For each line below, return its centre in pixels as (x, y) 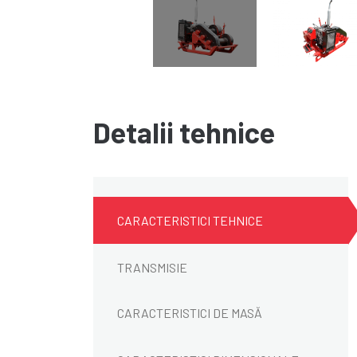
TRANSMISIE (152, 268)
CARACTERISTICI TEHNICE (190, 221)
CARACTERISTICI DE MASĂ (190, 313)
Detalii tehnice (184, 132)
